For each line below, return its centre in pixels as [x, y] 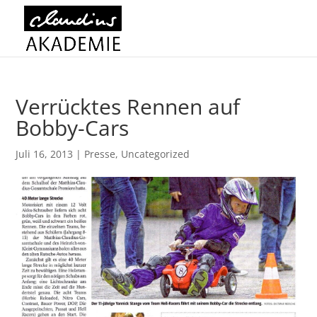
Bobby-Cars [73, 128]
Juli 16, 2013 [45, 154]
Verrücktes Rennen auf [128, 106]
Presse [100, 154]
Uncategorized [156, 154]
